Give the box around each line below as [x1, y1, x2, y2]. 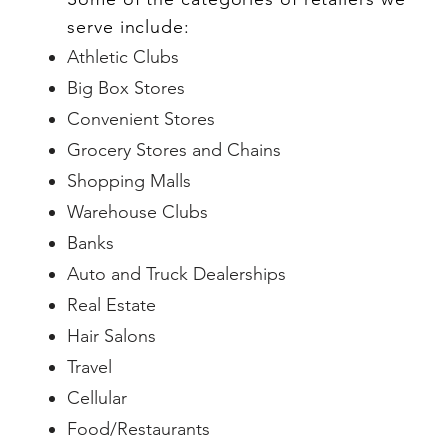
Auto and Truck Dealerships [67, 263, 287, 285]
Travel [67, 356, 113, 378]
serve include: [67, 16, 190, 38]
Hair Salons [67, 325, 157, 347]
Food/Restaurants [67, 418, 211, 440]
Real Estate [67, 294, 157, 316]
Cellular [67, 387, 128, 409]
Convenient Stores [67, 108, 216, 130]
